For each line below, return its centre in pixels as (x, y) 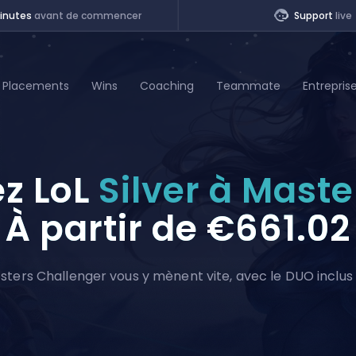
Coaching (166, 85)
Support (314, 15)
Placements (35, 85)
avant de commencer (87, 15)
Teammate (248, 85)
